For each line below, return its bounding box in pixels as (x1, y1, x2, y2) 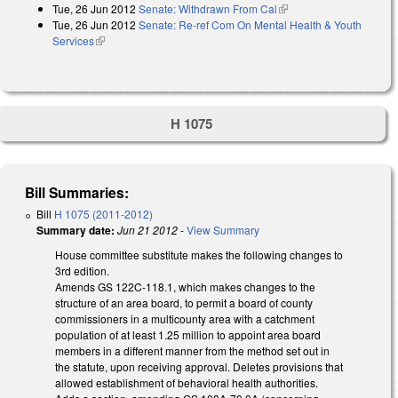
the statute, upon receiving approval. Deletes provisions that (55, 359, 343, 375)
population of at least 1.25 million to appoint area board (55, 327, 321, 343)
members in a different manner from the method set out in (55, 343, 330, 359)
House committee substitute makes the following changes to (55, 247, 343, 263)
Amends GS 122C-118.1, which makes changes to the (55, 279, 315, 295)
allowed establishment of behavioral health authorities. (55, 375, 318, 391)
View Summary (187, 222, 259, 238)
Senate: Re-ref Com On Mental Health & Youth (139, 16, 362, 32)
